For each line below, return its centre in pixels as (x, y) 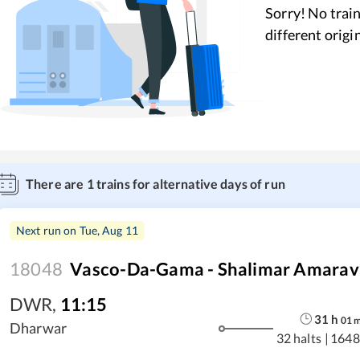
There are (56, 184)
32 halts (299, 337)
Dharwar (39, 328)
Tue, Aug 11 (109, 230)
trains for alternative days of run (189, 184)
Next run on (48, 230)
